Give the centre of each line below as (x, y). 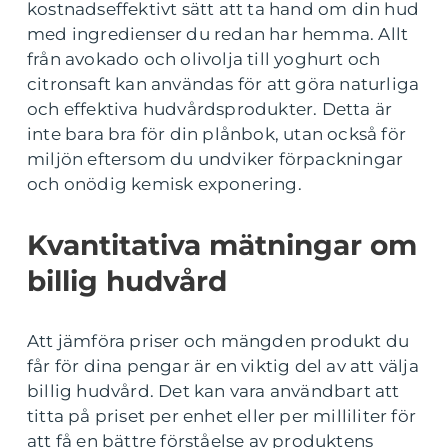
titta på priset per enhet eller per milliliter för (222, 416)
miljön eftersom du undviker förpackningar (215, 159)
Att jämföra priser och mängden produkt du (218, 341)
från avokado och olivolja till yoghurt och (204, 59)
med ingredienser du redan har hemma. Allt (218, 34)
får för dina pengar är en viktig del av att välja (223, 366)
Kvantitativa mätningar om (222, 245)
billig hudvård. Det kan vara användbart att (213, 391)
